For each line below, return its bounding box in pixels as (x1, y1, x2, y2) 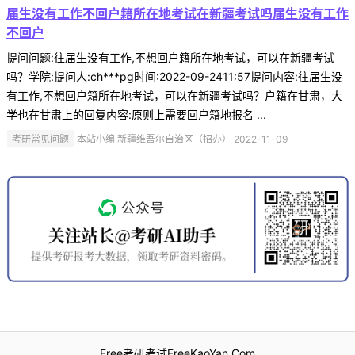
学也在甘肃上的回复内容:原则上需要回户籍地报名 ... (6, 107, 266, 121)
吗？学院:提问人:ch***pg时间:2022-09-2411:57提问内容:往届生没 (6, 69, 342, 83)
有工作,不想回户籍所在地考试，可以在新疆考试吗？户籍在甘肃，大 (6, 88, 342, 102)
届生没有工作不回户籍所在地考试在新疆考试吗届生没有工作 (6, 5, 349, 21)
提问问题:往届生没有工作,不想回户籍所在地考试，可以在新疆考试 (6, 50, 334, 64)
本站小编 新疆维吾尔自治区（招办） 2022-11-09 (74, 132, 288, 145)
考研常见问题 (12, 132, 70, 145)
